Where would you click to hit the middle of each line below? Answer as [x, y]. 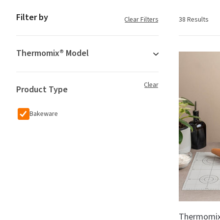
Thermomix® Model [53, 53]
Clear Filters [141, 19]
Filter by [32, 17]
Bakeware [44, 114]
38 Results [194, 19]
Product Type [42, 89]
